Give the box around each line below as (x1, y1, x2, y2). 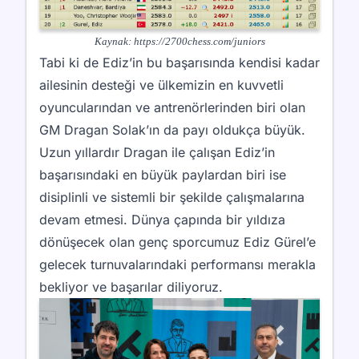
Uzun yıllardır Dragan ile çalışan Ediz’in (39, 143, 275, 160)
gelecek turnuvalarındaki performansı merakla (39, 256, 316, 272)
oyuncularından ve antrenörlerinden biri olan (39, 99, 305, 115)
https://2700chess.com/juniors (133, 34, 265, 47)
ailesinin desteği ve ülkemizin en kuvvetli (39, 76, 284, 93)
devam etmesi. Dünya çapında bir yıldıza (39, 211, 285, 228)
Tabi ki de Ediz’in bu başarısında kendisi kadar (39, 54, 320, 71)
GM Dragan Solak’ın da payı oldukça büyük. (39, 121, 305, 138)
